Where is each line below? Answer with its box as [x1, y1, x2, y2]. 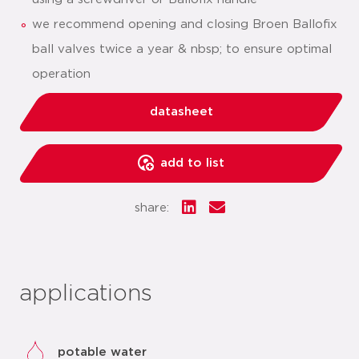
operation [32, 68, 91, 80]
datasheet [149, 106, 213, 118]
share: [134, 202, 169, 214]
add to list [160, 157, 224, 169]
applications [19, 283, 152, 305]
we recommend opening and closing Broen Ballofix [32, 18, 337, 30]
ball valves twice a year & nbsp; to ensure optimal [32, 43, 332, 55]
